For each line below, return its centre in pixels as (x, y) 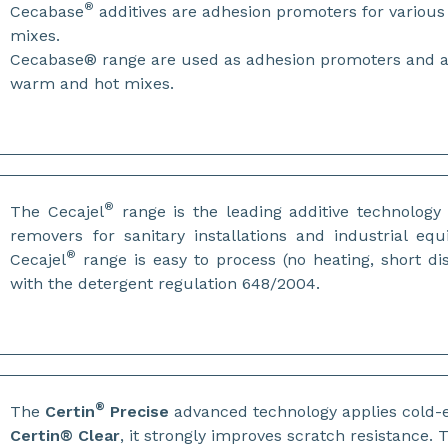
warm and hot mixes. (92, 83)
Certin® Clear (65, 435)
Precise (137, 411)
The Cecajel (57, 211)
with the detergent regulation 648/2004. (165, 283)
